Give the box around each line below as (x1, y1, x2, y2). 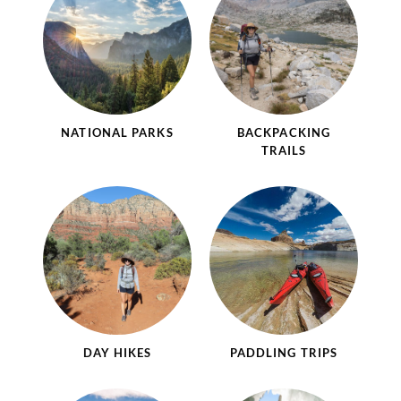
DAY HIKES (82, 345, 152, 360)
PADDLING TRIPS (229, 345, 338, 360)
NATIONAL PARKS (61, 124, 174, 140)
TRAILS (260, 142, 307, 158)
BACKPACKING (236, 124, 331, 140)
